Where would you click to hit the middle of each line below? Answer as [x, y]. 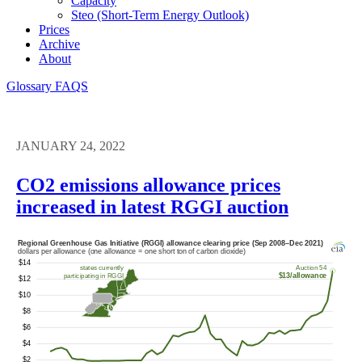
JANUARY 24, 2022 [71, 145]
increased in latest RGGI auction [152, 206]
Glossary [31, 86]
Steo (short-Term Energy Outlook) [160, 15]
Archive [59, 44]
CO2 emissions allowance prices [148, 185]
